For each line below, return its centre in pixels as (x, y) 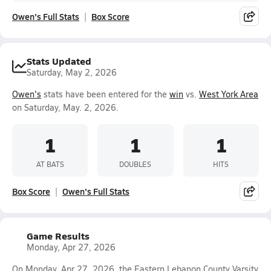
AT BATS (50, 164)
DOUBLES (135, 164)
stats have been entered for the (105, 94)
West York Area (229, 94)
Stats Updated (59, 61)
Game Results (58, 236)
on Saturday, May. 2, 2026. (65, 107)
